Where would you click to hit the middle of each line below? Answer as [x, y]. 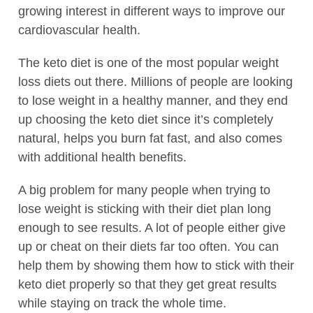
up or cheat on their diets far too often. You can [148, 246]
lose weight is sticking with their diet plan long [145, 209]
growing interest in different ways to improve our [152, 11]
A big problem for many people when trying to [144, 190]
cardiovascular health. [79, 30]
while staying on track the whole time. [122, 303]
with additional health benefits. [102, 157]
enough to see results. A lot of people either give [152, 227]
